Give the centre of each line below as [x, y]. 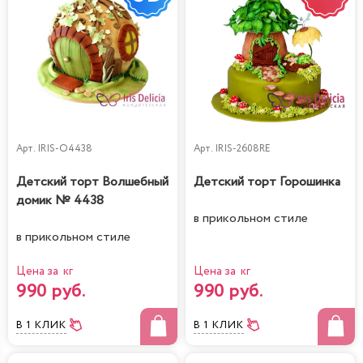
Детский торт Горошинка [267, 182]
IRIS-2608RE [243, 149]
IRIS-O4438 [65, 149]
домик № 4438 [60, 201]
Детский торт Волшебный [92, 182]
